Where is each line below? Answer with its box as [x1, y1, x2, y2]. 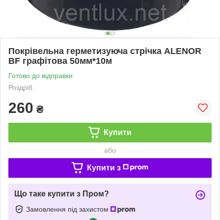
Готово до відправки [8, 71, 73, 80]
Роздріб [8, 83, 32, 91]
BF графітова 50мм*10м [8, 55, 112, 66]
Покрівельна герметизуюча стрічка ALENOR [8, 46, 201, 56]
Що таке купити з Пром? [14, 189, 109, 198]
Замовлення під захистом [26, 205, 110, 213]
